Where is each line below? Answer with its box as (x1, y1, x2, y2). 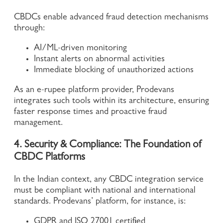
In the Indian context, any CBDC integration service (14, 176, 204, 185)
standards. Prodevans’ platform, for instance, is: (14, 198, 186, 207)
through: (14, 24, 45, 34)
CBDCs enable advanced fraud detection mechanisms (14, 13, 209, 23)
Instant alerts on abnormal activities (34, 55, 165, 65)
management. (14, 119, 63, 128)
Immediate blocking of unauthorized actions (34, 66, 194, 76)
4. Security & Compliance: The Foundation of (14, 140, 202, 151)
